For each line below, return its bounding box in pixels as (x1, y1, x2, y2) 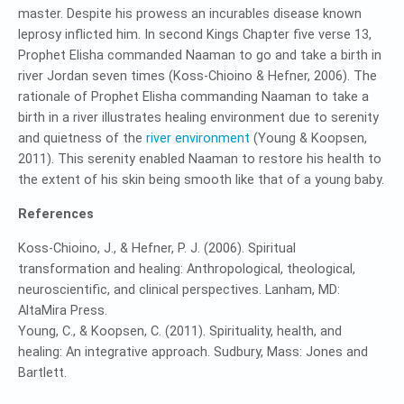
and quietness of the (18, 130, 146, 146)
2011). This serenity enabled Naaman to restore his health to (18, 151, 381, 167)
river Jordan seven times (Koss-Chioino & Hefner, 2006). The (18, 68, 377, 84)
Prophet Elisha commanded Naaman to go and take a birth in (18, 47, 381, 63)
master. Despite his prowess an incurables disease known (18, 5, 362, 22)
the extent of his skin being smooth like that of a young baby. (18, 171, 384, 188)
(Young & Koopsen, (250, 130, 367, 146)
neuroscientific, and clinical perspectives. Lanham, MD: (18, 281, 340, 298)
